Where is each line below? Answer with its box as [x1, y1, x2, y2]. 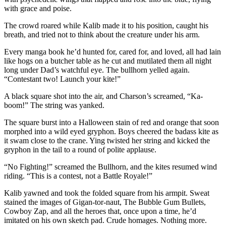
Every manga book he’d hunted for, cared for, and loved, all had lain [4, 47, 221, 56]
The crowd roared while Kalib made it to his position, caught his [4, 21, 208, 30]
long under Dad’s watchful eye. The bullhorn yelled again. [4, 65, 190, 74]
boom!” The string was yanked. [4, 100, 104, 109]
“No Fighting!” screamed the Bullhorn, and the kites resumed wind [4, 162, 217, 171]
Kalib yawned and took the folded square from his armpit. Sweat [4, 188, 209, 197]
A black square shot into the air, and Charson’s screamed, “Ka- [4, 91, 203, 100]
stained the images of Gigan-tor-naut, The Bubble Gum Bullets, [4, 197, 206, 206]
